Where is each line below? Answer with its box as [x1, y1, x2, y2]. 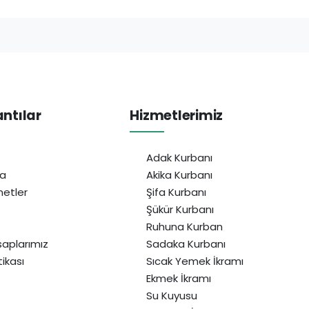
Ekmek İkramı [146, 270, 212, 286]
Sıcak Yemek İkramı [146, 253, 244, 268]
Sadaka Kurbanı [146, 236, 226, 251]
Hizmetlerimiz [130, 106, 223, 125]
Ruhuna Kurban [146, 219, 223, 234]
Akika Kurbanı [146, 167, 213, 182]
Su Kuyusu [146, 288, 198, 303]
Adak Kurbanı [146, 150, 213, 165]
